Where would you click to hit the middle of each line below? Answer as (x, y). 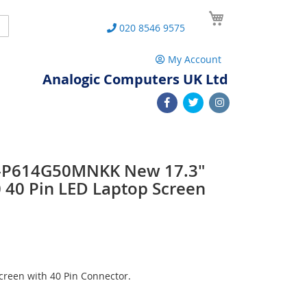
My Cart (245, 13)
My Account (195, 59)
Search (17, 24)
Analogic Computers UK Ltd (135, 79)
